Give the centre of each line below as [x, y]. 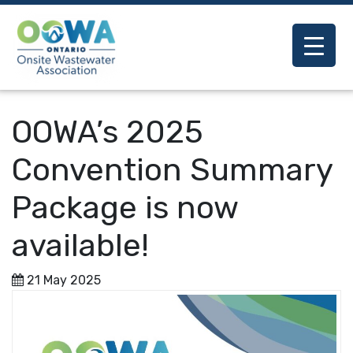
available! [80, 246]
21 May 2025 [64, 281]
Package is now [125, 208]
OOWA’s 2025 [108, 132]
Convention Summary [172, 170]
